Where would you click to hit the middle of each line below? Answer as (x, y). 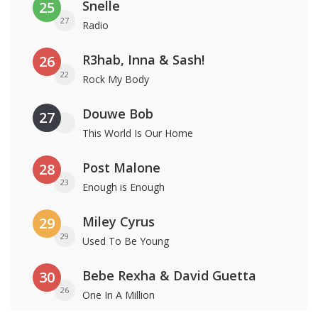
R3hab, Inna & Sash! (143, 60)
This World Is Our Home (138, 133)
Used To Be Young (126, 241)
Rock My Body (116, 79)
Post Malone (121, 168)
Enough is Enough (124, 187)
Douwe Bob (118, 114)
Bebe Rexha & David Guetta (169, 276)
